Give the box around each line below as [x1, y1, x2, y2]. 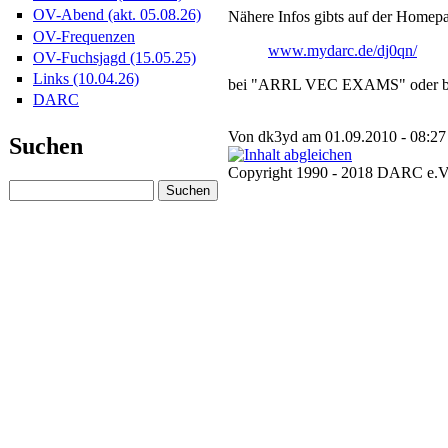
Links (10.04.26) [33, 69, 139, 87]
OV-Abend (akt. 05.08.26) [33, 6, 201, 24]
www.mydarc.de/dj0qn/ [268, 41, 417, 59]
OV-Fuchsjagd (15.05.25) [33, 48, 196, 66]
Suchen [9, 133, 83, 160]
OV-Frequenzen [33, 27, 135, 45]
